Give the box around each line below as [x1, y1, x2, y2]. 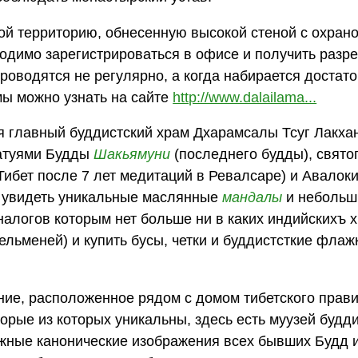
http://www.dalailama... [173, 89, 317, 105]
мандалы [222, 189, 283, 206]
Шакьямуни [93, 146, 171, 163]
